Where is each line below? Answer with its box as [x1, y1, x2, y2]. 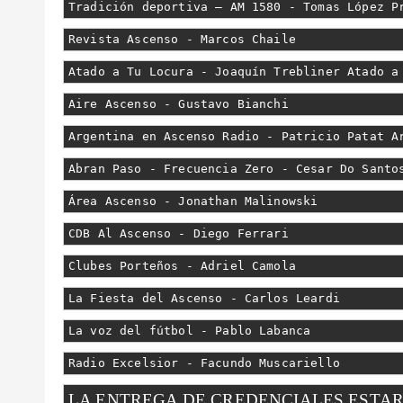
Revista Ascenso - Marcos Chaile [68, 32, 296, 46]
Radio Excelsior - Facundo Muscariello [68, 356, 340, 370]
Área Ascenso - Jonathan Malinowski [68, 194, 318, 208]
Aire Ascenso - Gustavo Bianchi [68, 97, 289, 111]
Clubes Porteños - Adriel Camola [68, 259, 296, 273]
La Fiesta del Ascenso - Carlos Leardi [68, 291, 340, 305]
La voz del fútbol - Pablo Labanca [68, 324, 311, 337]
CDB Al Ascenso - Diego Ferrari [68, 227, 289, 240]
